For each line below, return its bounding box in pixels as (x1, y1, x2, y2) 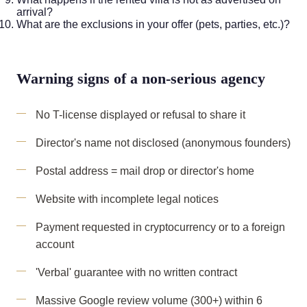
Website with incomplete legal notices (36, 193, 219, 205)
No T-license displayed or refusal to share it (36, 109, 245, 121)
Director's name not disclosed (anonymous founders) (36, 137, 291, 149)
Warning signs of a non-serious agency (16, 70, 265, 87)
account (36, 238, 74, 250)
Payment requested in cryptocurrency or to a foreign (36, 221, 285, 233)
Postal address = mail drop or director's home (36, 165, 254, 177)
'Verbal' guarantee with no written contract (36, 267, 237, 278)
